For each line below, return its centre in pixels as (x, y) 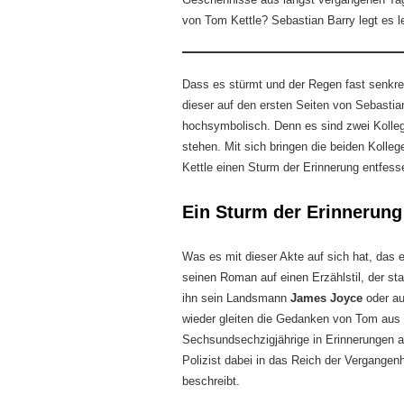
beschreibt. (211, 381)
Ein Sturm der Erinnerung (292, 212)
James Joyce (326, 298)
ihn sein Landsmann (236, 298)
